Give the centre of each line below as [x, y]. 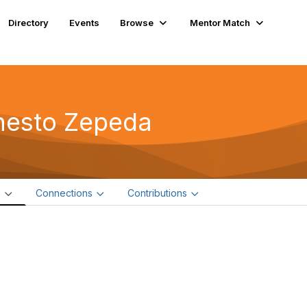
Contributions [157, 193]
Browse [137, 22]
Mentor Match [220, 22]
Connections [64, 193]
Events [85, 22]
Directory [29, 22]
